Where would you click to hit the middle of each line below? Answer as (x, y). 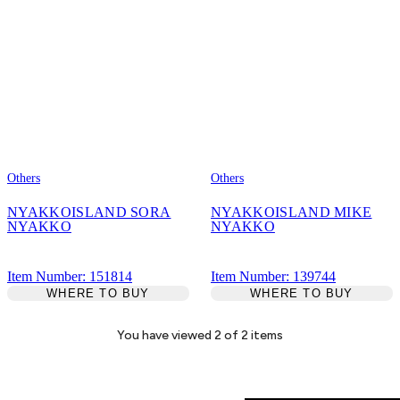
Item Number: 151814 (70, 276)
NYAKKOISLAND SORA (89, 212)
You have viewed (166, 335)
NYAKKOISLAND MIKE (292, 212)
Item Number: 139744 (273, 276)
